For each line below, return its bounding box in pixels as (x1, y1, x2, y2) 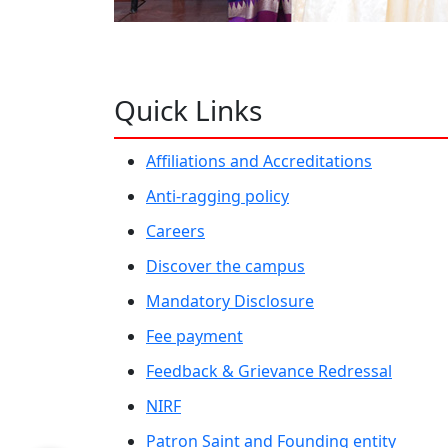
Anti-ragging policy (146, 185, 289, 207)
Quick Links (114, 91, 262, 129)
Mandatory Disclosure (146, 290, 314, 312)
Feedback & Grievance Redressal (146, 360, 392, 382)
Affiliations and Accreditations (146, 150, 372, 172)
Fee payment (146, 325, 243, 347)
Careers (146, 220, 205, 242)
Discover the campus (146, 255, 305, 277)
